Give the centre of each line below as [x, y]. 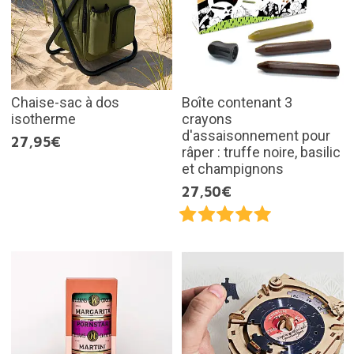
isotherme [43, 119]
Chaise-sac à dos [65, 102]
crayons [207, 119]
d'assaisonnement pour [256, 135]
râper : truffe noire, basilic [261, 152]
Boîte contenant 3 [237, 102]
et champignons [233, 168]
